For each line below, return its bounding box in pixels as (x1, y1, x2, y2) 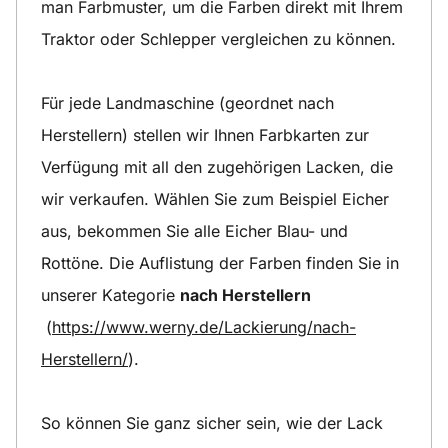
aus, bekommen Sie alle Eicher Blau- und (41, 220, 348, 241)
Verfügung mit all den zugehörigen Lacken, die (41, 156, 393, 177)
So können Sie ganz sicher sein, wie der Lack (41, 412, 383, 433)
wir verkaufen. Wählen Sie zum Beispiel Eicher (41, 188, 389, 209)
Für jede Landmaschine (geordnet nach (41, 92, 334, 113)
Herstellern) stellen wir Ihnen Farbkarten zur (41, 124, 369, 145)
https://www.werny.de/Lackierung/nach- (52, 316, 356, 337)
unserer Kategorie (41, 284, 180, 305)
